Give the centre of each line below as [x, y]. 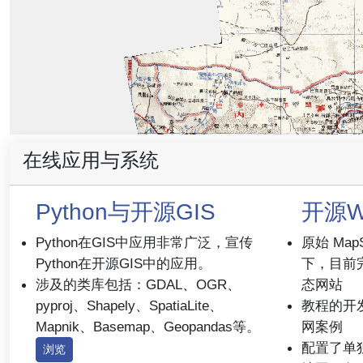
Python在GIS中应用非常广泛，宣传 [144, 242]
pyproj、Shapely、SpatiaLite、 [129, 305]
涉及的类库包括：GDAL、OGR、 [138, 284]
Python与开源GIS [126, 212]
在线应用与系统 [91, 160]
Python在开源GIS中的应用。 [124, 263]
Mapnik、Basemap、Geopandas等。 [148, 327]
